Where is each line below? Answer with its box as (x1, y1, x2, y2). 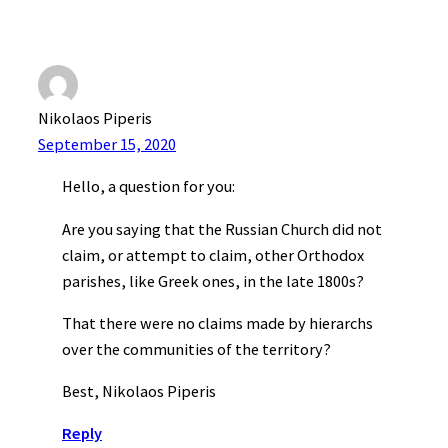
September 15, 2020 (38, 134, 176, 154)
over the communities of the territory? (62, 338, 331, 359)
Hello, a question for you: (62, 176, 235, 197)
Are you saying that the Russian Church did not (62, 218, 382, 239)
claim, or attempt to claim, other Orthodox (62, 244, 364, 265)
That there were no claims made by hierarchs (62, 312, 373, 333)
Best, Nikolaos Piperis (62, 381, 216, 402)
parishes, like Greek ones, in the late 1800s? (62, 270, 364, 291)
